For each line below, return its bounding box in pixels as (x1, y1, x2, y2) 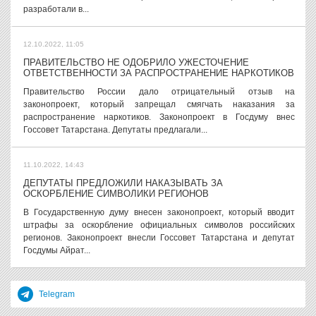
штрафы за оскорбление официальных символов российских (23, 220, 295, 230)
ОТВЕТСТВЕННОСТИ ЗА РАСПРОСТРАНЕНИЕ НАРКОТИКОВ (23, 68, 294, 78)
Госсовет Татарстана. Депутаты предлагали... (23, 125, 207, 135)
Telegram (39, 289, 75, 299)
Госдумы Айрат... (23, 245, 90, 255)
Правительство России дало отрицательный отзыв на (23, 87, 295, 97)
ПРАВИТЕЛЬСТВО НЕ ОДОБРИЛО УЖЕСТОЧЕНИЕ (23, 57, 249, 68)
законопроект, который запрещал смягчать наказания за (23, 99, 295, 109)
